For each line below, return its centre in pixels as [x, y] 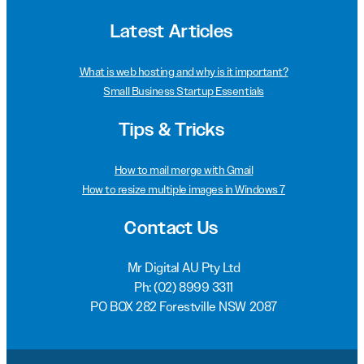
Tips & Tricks [171, 131]
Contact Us [171, 229]
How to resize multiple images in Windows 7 [184, 190]
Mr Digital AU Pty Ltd [184, 268]
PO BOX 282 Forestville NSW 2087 [184, 307]
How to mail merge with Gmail [184, 170]
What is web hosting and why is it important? [184, 72]
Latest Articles [171, 32]
